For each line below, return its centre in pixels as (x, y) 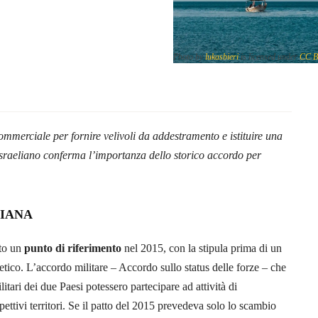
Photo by (189, 56)
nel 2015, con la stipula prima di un (202, 248)
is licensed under (269, 56)
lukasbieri (222, 56)
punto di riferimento (73, 248)
